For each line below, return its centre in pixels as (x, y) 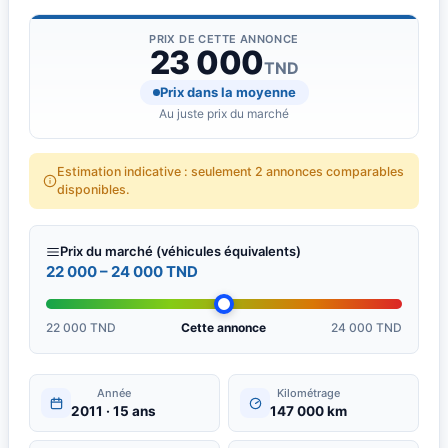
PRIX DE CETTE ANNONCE (224, 39)
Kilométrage (308, 393)
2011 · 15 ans (113, 411)
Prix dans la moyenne (227, 92)
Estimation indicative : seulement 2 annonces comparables (230, 171)
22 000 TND (81, 327)
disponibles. (93, 189)
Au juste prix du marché (224, 113)
